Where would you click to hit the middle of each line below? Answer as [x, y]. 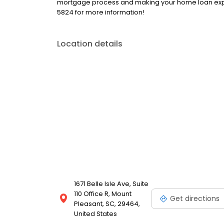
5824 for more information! [101, 12]
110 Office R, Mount [103, 194]
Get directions [195, 198]
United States [95, 214]
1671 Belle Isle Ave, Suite [111, 184]
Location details [90, 44]
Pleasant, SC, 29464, [107, 204]
